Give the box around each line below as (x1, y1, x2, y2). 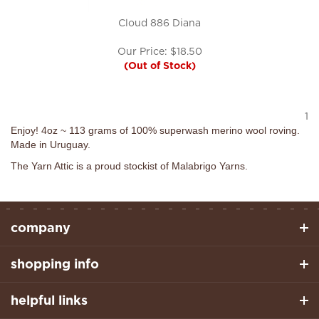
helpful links (11, 293, 88, 308)
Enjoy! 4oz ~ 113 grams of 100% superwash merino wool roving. (11, 125, 300, 136)
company (11, 220, 70, 235)
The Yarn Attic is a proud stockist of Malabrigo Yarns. (11, 160, 248, 172)
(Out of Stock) (123, 60, 196, 71)
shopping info (11, 256, 99, 271)
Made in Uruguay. (11, 139, 90, 150)
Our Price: (117, 46, 167, 57)
